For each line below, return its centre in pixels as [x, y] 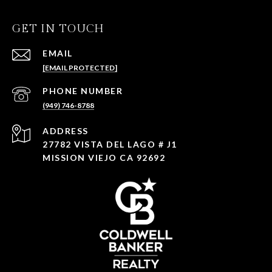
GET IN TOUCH [58, 29]
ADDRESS [66, 131]
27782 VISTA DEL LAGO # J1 [110, 144]
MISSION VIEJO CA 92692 [104, 157]
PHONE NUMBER [83, 90]
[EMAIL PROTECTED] [80, 67]
